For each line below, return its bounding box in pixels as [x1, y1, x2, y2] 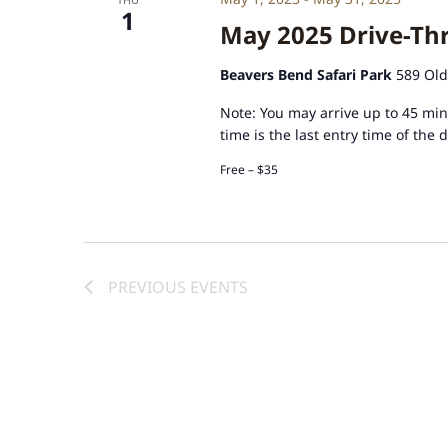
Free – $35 [219, 160, 278, 178]
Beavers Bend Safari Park [219, 64, 396, 84]
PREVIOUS [108, 275, 190, 298]
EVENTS [190, 275, 248, 298]
